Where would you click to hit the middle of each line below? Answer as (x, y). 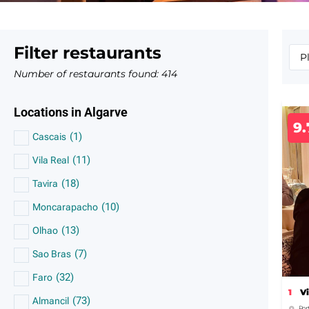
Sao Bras (52, 254)
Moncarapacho (65, 207)
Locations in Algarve (71, 112)
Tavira (45, 183)
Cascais (49, 137)
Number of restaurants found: (88, 74)
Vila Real (51, 160)
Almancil (51, 301)
